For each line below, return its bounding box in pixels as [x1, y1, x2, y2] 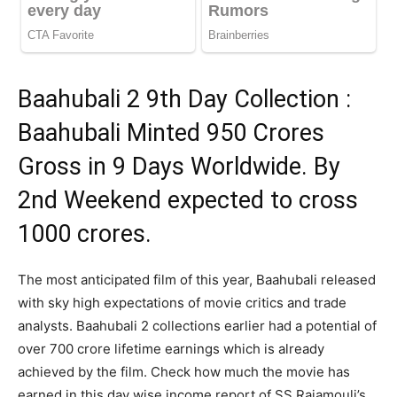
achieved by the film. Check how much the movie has [18, 363, 350, 381]
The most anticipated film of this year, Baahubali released [18, 271, 376, 289]
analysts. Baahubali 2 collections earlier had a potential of [18, 317, 377, 335]
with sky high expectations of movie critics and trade [18, 294, 346, 312]
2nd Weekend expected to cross [18, 186, 358, 215]
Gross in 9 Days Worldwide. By [18, 152, 340, 182]
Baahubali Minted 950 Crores [18, 119, 324, 148]
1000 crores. [18, 220, 152, 249]
